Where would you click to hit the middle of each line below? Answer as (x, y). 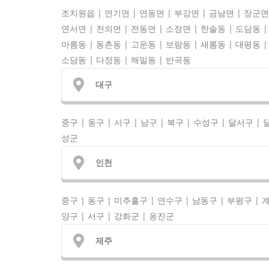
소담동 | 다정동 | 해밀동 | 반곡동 (126, 60)
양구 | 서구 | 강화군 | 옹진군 (118, 216)
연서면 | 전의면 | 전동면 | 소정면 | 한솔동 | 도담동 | (165, 29)
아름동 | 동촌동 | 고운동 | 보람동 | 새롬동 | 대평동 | (165, 44)
